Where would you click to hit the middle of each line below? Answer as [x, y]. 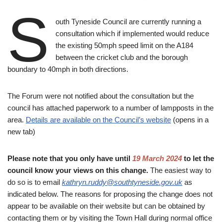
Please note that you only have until [70, 158]
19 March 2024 [157, 158]
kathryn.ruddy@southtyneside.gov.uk [122, 182]
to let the [198, 158]
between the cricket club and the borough [121, 57]
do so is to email [35, 182]
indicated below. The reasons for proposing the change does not [110, 194]
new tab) [21, 131]
